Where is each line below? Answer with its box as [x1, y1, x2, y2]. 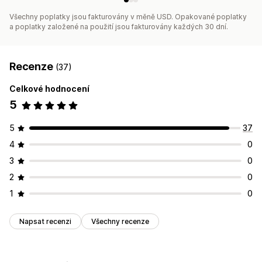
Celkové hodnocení [9, 84, 89, 94]
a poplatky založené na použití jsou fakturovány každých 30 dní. [9, 22, 228, 32]
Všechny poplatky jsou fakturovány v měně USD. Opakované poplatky [9, 12, 247, 22]
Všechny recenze [91, 217, 149, 226]
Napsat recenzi [19, 217, 71, 226]
